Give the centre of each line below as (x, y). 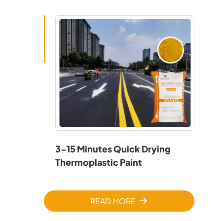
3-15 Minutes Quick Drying (113, 149)
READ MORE (113, 201)
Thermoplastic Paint (99, 162)
